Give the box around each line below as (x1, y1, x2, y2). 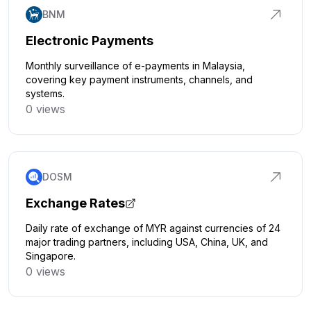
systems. (26, 87, 65, 99)
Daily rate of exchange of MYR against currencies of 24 (26, 222, 280, 234)
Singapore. (26, 250, 76, 262)
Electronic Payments (26, 33, 153, 48)
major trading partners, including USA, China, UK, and (26, 236, 268, 248)
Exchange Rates (26, 196, 125, 210)
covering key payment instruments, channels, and (26, 74, 253, 85)
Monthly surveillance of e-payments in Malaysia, (26, 60, 245, 72)
